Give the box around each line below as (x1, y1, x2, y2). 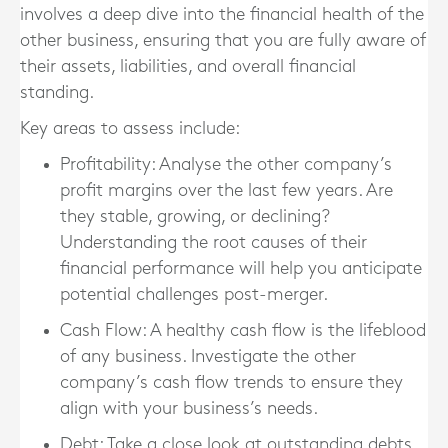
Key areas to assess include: (20, 120, 240, 137)
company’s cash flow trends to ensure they (60, 374, 403, 391)
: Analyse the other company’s (151, 156, 392, 173)
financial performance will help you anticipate (60, 260, 422, 277)
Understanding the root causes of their (60, 234, 367, 251)
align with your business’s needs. (60, 400, 318, 417)
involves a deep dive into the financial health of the (20, 6, 424, 23)
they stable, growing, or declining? (60, 208, 330, 225)
